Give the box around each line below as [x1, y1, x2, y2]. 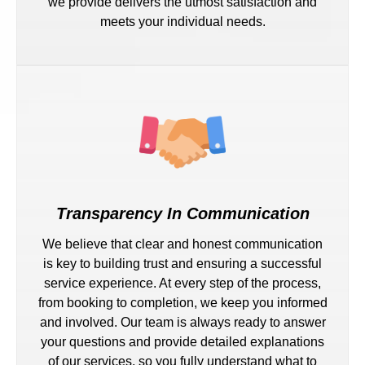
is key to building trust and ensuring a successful [43, 256, 322, 270]
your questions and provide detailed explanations [41, 334, 324, 349]
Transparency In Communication [55, 204, 310, 222]
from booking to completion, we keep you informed [37, 295, 328, 310]
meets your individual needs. [99, 14, 266, 29]
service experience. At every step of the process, [44, 275, 321, 290]
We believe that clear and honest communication [42, 236, 323, 251]
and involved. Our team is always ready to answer [39, 314, 326, 329]
